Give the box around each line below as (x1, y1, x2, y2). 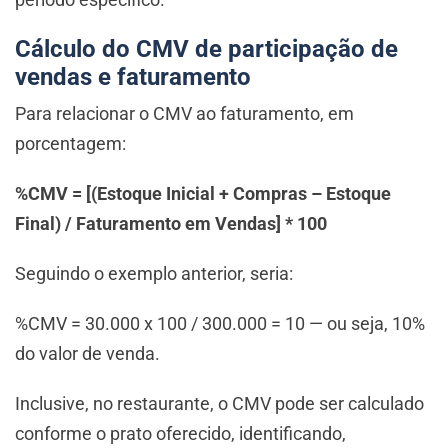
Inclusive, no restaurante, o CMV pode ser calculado (15, 393, 424, 415)
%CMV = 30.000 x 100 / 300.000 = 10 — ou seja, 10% (15, 313, 425, 335)
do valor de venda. (15, 343, 160, 365)
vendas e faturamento (15, 63, 251, 92)
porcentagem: (15, 133, 126, 155)
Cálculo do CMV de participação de (15, 35, 398, 64)
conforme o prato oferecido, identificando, (15, 423, 346, 445)
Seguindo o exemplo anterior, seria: (15, 263, 293, 285)
